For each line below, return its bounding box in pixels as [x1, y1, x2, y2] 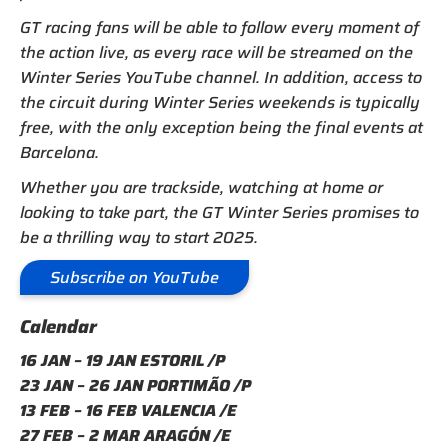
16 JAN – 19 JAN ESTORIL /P [20, 348, 225, 374]
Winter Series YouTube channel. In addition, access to [20, 65, 422, 91]
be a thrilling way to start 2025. [20, 225, 258, 251]
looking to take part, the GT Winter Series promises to [20, 200, 419, 226]
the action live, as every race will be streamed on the [20, 40, 413, 66]
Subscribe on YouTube [50, 265, 219, 291]
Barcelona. [20, 140, 99, 166]
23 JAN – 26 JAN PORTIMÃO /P [20, 373, 251, 399]
